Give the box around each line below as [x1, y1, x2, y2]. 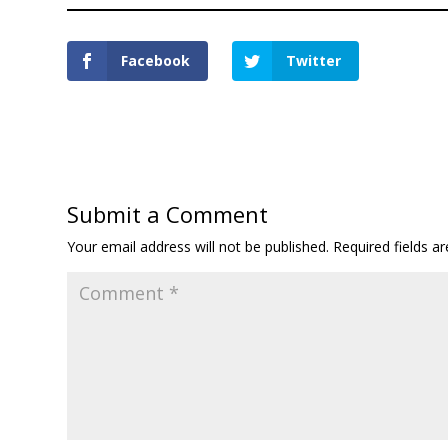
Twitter [286, 50, 342, 70]
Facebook [121, 50, 191, 70]
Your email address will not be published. [67, 236, 330, 256]
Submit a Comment [67, 198, 269, 229]
